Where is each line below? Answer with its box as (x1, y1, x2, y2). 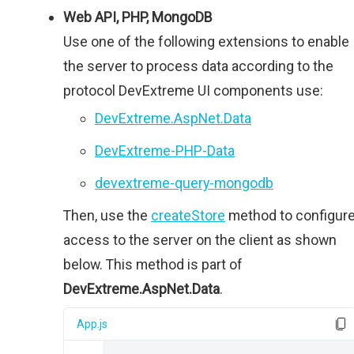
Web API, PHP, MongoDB (63, 9, 213, 25)
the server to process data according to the (63, 58, 333, 74)
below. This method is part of (63, 256, 243, 273)
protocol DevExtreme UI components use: (63, 82, 323, 99)
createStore (151, 207, 225, 224)
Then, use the (63, 207, 151, 224)
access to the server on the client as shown (63, 232, 337, 248)
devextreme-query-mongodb (95, 175, 273, 191)
